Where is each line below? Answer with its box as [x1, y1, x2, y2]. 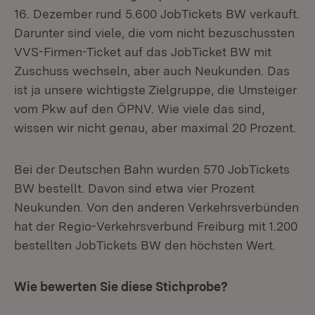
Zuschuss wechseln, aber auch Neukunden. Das [14, 63, 290, 78]
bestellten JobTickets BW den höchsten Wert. [14, 238, 276, 252]
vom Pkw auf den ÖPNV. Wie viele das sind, [14, 101, 264, 116]
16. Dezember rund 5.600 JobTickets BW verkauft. [14, 6, 300, 21]
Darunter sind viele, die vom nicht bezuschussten [14, 25, 295, 40]
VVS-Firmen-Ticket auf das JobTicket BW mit [14, 44, 271, 59]
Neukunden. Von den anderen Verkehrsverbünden [14, 200, 299, 214]
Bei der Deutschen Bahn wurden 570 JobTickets [14, 162, 290, 176]
